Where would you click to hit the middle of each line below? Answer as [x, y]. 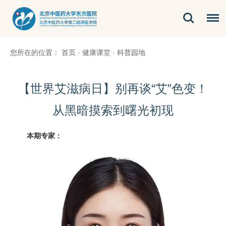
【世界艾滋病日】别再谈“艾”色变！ [113, 89]
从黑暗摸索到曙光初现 [113, 110]
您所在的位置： [35, 53]
